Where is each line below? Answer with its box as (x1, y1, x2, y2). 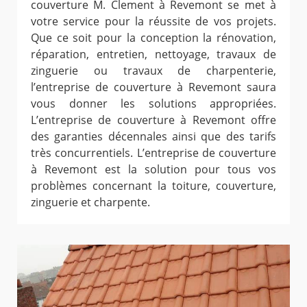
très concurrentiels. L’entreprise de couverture (31, 145, 276, 161)
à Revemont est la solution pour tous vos (31, 162, 276, 177)
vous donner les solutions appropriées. (31, 96, 276, 112)
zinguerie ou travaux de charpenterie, (31, 63, 276, 79)
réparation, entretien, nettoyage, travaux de (31, 47, 276, 62)
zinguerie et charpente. (31, 195, 150, 210)
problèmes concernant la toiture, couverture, (31, 178, 276, 194)
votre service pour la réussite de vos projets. (31, 14, 276, 29)
